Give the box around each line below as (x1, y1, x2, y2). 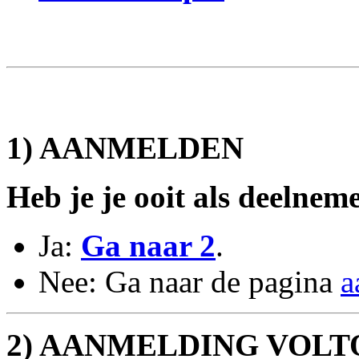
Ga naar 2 (81, 228, 216, 263)
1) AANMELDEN (6, 130, 244, 165)
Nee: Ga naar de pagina (38, 264, 341, 299)
